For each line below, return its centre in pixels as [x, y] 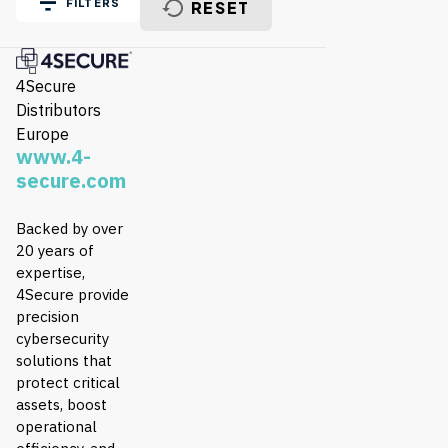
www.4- [53, 157]
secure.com [71, 181]
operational [56, 427]
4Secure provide [72, 295]
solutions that [64, 361]
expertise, [50, 273]
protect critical [68, 383]
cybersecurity [62, 339]
